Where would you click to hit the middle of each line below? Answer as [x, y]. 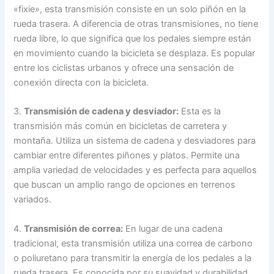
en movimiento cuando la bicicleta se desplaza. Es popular [135, 53]
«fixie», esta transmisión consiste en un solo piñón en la [130, 9]
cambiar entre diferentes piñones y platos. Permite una [127, 156]
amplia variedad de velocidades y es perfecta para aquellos [135, 170]
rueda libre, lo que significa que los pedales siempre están [133, 38]
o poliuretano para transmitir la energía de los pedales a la [133, 258]
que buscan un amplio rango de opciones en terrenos [125, 185]
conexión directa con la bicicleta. [81, 82]
